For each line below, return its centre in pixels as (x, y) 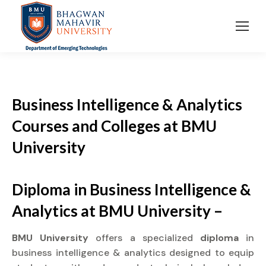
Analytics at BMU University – (117, 211)
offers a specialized (148, 238)
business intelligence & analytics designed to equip (133, 253)
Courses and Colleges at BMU (114, 126)
